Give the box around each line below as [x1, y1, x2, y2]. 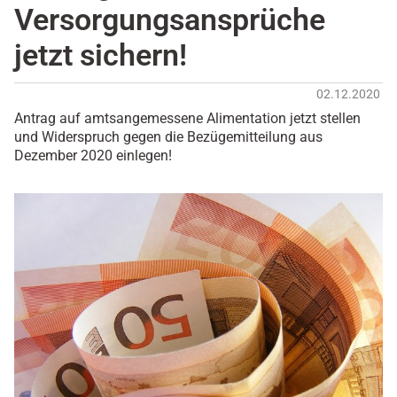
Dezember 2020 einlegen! [14, 147, 172, 165]
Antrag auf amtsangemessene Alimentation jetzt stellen [14, 110, 361, 128]
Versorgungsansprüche [14, 3, 325, 38]
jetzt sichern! [14, 38, 187, 74]
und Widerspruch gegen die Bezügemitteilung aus [14, 128, 323, 146]
